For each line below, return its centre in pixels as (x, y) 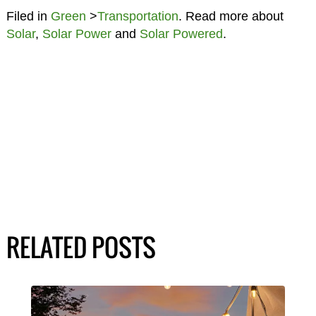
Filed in (28, 16)
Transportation (138, 16)
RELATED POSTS (81, 247)
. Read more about (231, 16)
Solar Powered (181, 34)
